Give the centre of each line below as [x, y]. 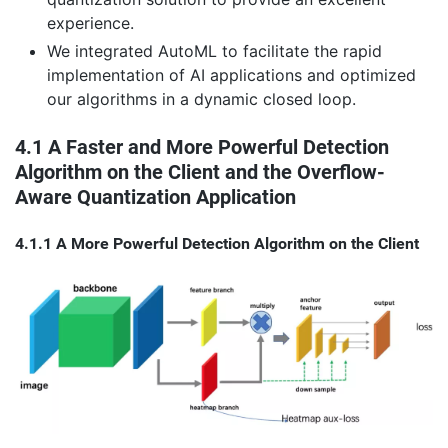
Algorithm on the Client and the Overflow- [200, 172]
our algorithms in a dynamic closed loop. [201, 99]
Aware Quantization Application [155, 197]
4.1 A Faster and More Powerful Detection [202, 147]
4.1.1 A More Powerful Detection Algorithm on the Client [217, 244]
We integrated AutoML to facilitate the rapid [214, 51]
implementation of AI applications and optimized [231, 75]
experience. [90, 23]
